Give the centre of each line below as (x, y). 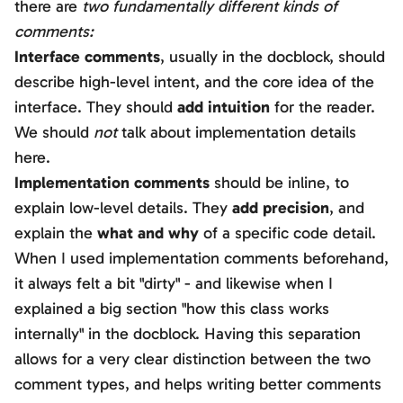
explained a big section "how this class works (172, 309)
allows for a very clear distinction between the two (193, 359)
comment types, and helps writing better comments (198, 385)
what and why (148, 233)
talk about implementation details (237, 133)
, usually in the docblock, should (273, 57)
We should (54, 133)
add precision (281, 208)
